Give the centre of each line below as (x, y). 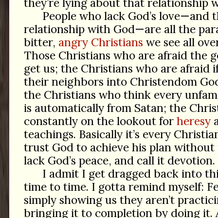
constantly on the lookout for (100, 121)
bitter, (41, 42)
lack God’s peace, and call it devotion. (119, 161)
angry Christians (100, 42)
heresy (193, 121)
